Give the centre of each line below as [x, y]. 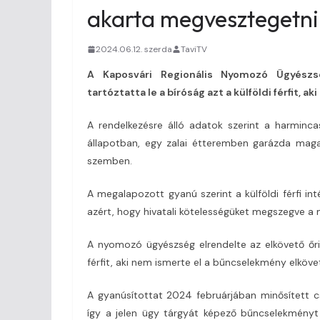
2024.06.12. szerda [134, 49]
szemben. [110, 160]
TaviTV [194, 49]
